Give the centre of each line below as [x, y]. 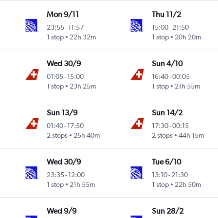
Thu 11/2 [166, 15]
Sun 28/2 [167, 211]
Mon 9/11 [63, 15]
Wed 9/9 [62, 211]
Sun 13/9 [62, 113]
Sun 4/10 [167, 64]
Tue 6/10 [166, 162]
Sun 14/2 [167, 113]
